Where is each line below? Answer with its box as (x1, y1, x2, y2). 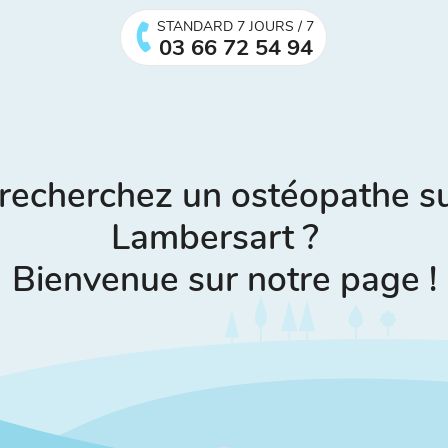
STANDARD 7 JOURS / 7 (157, 17, 315, 36)
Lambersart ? (111, 213, 337, 261)
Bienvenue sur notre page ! (11, 255, 437, 303)
